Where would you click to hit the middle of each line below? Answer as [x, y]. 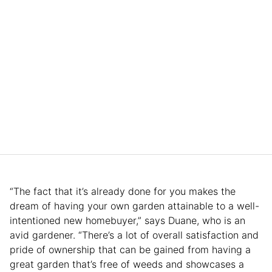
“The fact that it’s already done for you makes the [123, 191]
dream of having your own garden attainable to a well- [134, 206]
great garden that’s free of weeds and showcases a [127, 264]
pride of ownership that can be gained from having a [130, 249]
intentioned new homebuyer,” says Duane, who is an [127, 220]
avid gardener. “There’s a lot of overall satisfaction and [134, 235]
